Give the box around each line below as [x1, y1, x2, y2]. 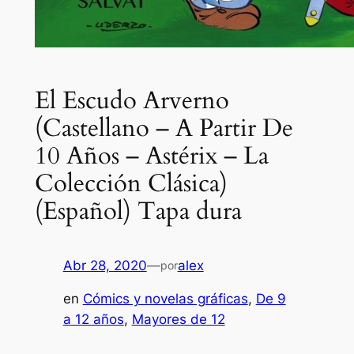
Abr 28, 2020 [62, 257, 147, 273]
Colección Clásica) [34, 166, 228, 200]
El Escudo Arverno [34, 83, 229, 117]
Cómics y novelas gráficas [82, 291, 248, 307]
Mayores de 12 [131, 311, 225, 328]
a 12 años [62, 311, 124, 328]
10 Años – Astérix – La [34, 138, 269, 172]
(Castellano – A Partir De [34, 111, 293, 145]
